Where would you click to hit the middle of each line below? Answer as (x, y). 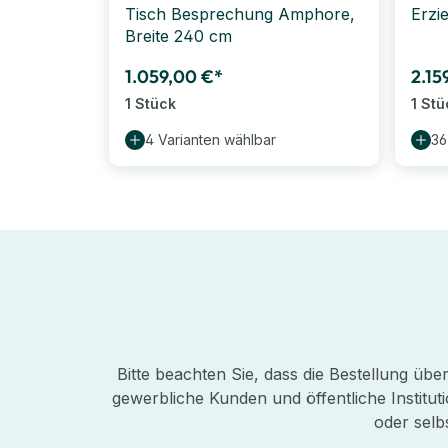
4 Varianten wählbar (210, 139)
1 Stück (150, 103)
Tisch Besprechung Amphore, (240, 13)
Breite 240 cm (178, 35)
